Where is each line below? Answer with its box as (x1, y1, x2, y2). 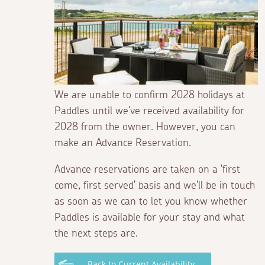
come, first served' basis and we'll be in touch (54, 180, 255, 192)
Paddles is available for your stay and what (54, 212, 245, 224)
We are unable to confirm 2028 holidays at (54, 90, 245, 101)
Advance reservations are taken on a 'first (54, 164, 240, 176)
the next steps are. (54, 228, 138, 240)
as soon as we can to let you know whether (54, 196, 247, 208)
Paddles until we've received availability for (54, 106, 244, 117)
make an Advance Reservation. (54, 138, 191, 149)
